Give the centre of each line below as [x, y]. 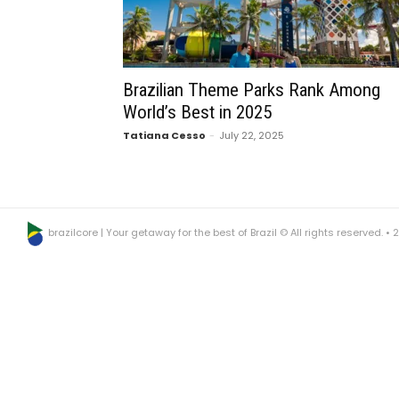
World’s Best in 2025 [197, 112]
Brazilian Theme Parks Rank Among [252, 90]
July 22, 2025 [252, 135]
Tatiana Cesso [164, 135]
